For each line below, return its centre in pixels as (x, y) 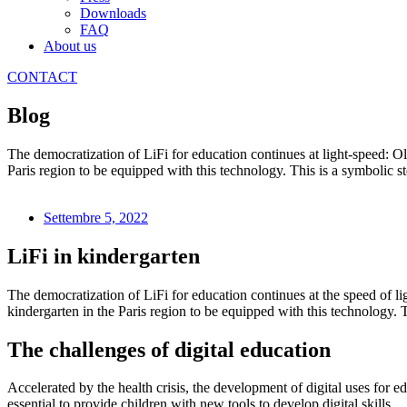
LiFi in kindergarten (104, 256)
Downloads (113, 13)
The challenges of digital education (169, 349)
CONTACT (42, 77)
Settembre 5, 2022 (96, 217)
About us (70, 46)
